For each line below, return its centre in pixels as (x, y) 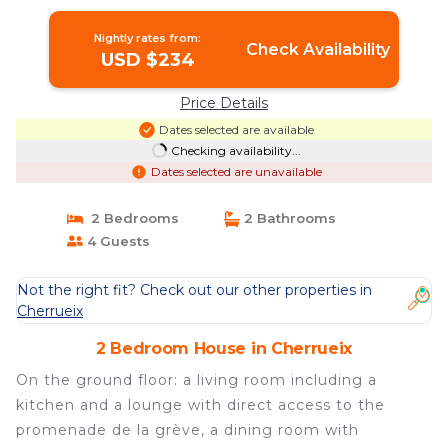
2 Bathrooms (288, 218)
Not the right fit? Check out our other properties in (194, 289)
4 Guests (116, 240)
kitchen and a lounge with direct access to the (200, 405)
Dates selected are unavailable (236, 172)
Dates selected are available (236, 129)
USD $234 (147, 59)
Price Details (224, 103)
